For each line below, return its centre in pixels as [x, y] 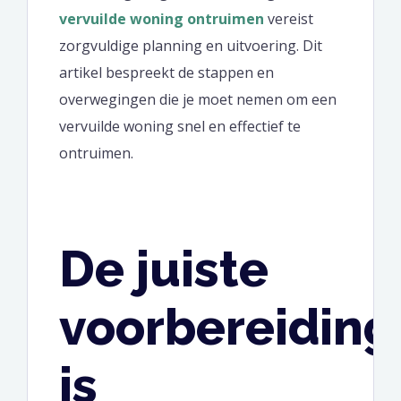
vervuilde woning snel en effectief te [180, 126]
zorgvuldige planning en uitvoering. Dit [191, 45]
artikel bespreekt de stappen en [166, 72]
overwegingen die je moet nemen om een [198, 99]
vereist [289, 18]
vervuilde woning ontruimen [162, 18]
